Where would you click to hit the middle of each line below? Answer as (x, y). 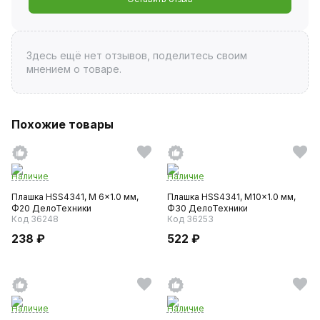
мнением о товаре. (74, 69)
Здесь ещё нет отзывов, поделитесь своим (136, 55)
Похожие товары (62, 124)
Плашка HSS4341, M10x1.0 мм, (231, 196)
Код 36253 (190, 219)
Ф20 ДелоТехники (51, 208)
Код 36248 (35, 219)
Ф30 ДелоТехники (207, 208)
